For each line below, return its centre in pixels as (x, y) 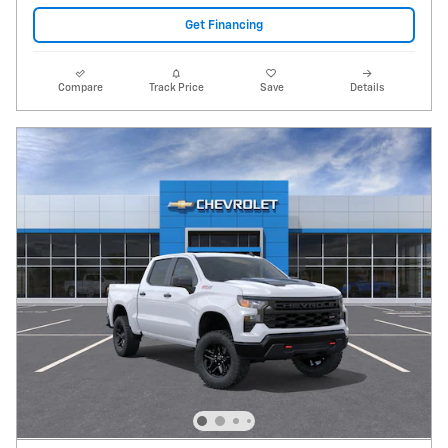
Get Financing (224, 25)
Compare (81, 88)
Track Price (176, 88)
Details (367, 88)
